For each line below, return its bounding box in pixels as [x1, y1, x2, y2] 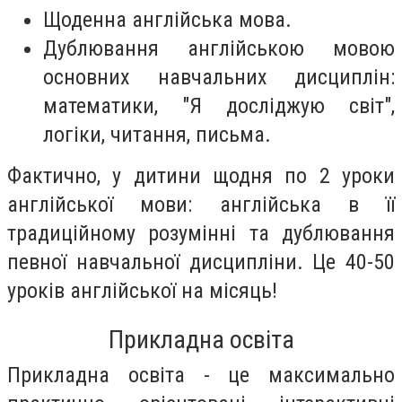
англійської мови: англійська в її [7, 192, 395, 218]
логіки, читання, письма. [43, 122, 271, 148]
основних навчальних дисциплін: [43, 65, 395, 91]
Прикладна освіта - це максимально [7, 362, 395, 388]
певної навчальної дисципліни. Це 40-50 [7, 249, 395, 275]
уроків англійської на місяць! [7, 278, 277, 304]
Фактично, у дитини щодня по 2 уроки [7, 163, 395, 189]
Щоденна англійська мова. [43, 7, 292, 33]
